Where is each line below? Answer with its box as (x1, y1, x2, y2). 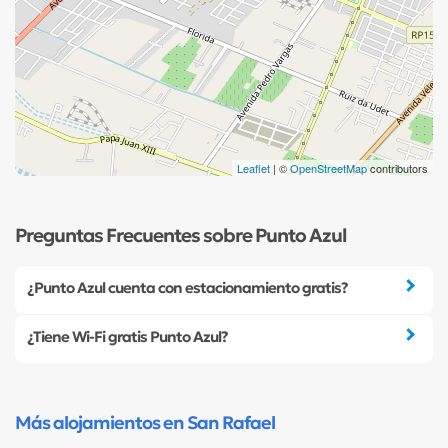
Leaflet (237, 159, 270, 176)
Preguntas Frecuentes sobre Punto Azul (15, 223, 346, 247)
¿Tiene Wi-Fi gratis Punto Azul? (27, 327, 228, 347)
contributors (367, 159, 428, 176)
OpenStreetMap (290, 159, 367, 176)
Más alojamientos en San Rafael (15, 412, 275, 435)
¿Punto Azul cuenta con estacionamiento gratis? (27, 278, 348, 298)
